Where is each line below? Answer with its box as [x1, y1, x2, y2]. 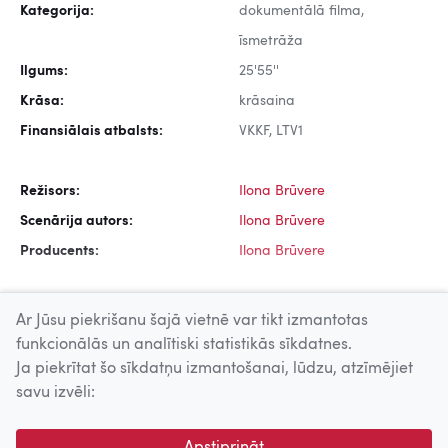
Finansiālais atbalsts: [20, 124, 163, 139]
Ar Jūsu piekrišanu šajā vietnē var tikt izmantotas [16, 313, 368, 329]
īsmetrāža [239, 34, 303, 49]
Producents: [20, 244, 99, 259]
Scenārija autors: [20, 214, 133, 229]
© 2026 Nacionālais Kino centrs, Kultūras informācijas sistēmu [20, 420, 411, 435]
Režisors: [20, 184, 80, 199]
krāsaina [239, 94, 295, 109]
